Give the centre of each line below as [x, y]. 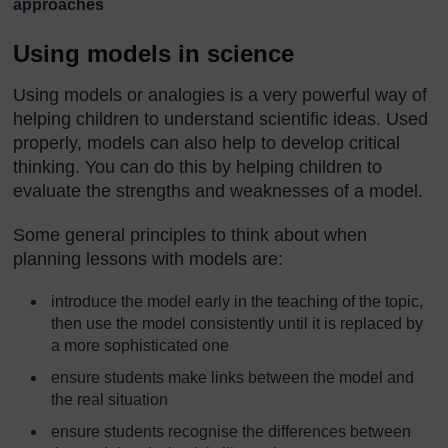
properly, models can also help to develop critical [206, 142]
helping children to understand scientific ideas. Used [220, 118]
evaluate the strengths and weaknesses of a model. [218, 190]
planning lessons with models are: [148, 258]
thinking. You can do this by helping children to [197, 166]
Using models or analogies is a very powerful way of [220, 94]
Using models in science [153, 53]
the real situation [110, 399]
